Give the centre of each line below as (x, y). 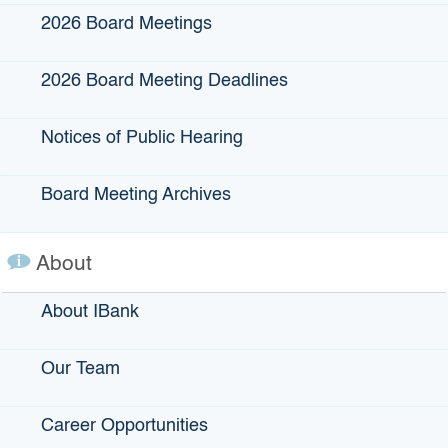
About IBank (90, 312)
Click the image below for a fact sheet (224, 68)
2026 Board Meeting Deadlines (164, 81)
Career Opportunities (124, 426)
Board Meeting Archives (136, 195)
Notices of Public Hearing (142, 138)
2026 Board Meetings (126, 24)
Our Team (80, 369)
